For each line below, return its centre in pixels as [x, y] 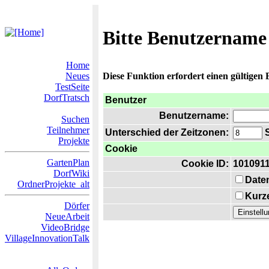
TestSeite [72, 87]
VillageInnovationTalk [47, 238]
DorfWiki [71, 173]
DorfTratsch [67, 98]
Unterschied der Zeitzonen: [167, 132]
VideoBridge [65, 227]
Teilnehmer [68, 130]
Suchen [75, 119]
